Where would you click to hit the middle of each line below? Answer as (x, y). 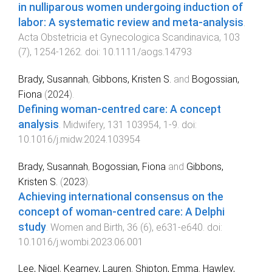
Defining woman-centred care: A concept (120, 109)
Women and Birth (87, 227)
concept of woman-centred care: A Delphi (121, 212)
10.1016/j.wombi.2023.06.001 (81, 242)
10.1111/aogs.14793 (147, 52)
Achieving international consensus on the (121, 196)
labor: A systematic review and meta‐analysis (131, 23)
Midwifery (83, 124)
